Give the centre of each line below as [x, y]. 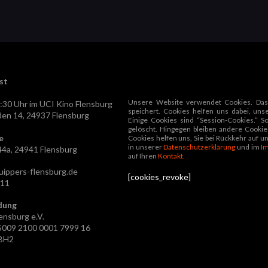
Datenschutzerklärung [200, 147]
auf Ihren [143, 156]
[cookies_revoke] [160, 176]
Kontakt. [172, 156]
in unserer [146, 147]
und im [248, 147]
